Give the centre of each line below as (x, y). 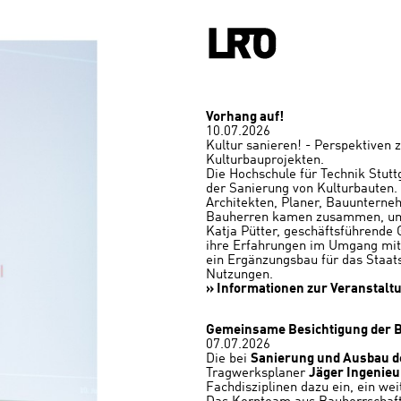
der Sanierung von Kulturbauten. (302, 189)
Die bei (228, 359)
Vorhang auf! (245, 118)
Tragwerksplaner (257, 374)
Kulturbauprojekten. (265, 161)
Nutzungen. (239, 275)
